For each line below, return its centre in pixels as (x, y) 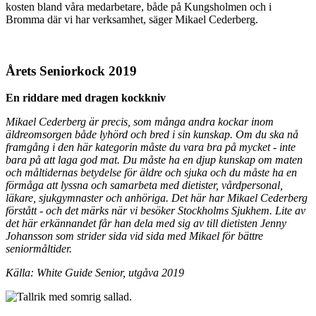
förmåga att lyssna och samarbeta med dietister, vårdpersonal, (144, 186)
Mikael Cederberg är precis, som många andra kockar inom (140, 122)
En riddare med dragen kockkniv (86, 98)
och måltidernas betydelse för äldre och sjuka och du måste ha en (151, 173)
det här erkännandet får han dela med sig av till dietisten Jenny (146, 224)
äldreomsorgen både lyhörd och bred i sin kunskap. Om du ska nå (152, 135)
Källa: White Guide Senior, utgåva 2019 (95, 273)
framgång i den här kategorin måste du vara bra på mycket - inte (151, 147)
